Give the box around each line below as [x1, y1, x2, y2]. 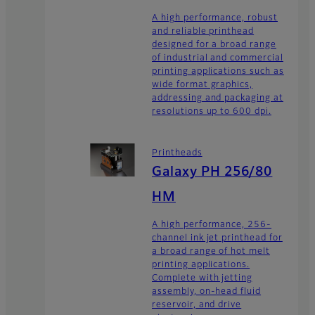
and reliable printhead [152, 27, 255, 36]
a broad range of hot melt [152, 247, 271, 257]
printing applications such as [152, 67, 284, 76]
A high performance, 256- [152, 221, 272, 230]
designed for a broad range [152, 40, 276, 49]
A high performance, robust [152, 13, 278, 22]
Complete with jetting [152, 274, 253, 283]
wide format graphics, [152, 80, 253, 89]
